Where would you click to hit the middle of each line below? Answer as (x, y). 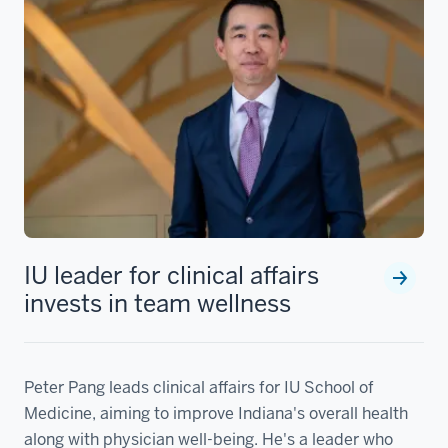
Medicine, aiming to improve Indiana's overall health (216, 413)
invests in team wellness (157, 303)
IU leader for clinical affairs (171, 275)
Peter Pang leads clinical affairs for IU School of (199, 387)
